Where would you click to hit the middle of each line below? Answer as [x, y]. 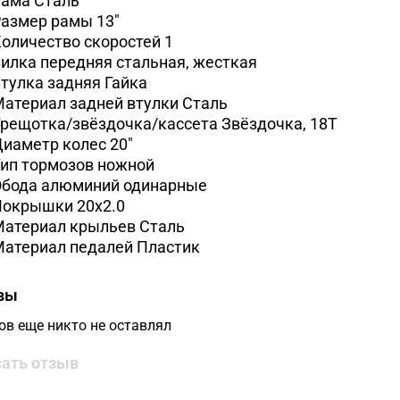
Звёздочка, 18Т [279, 123]
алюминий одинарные [124, 185]
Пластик [168, 246]
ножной [125, 164]
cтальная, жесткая [186, 62]
